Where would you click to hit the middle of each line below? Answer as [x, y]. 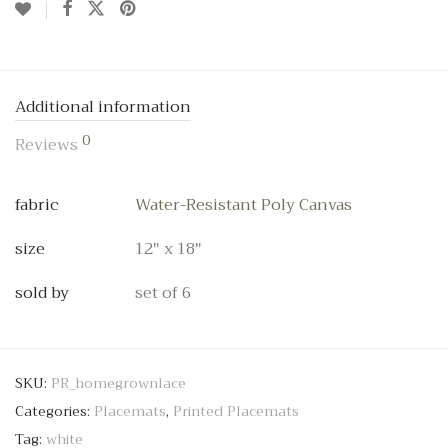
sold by [42, 293]
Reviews [48, 145]
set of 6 [163, 293]
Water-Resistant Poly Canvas [243, 205]
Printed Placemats [236, 411]
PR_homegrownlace [118, 383]
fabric [37, 205]
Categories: [54, 411]
